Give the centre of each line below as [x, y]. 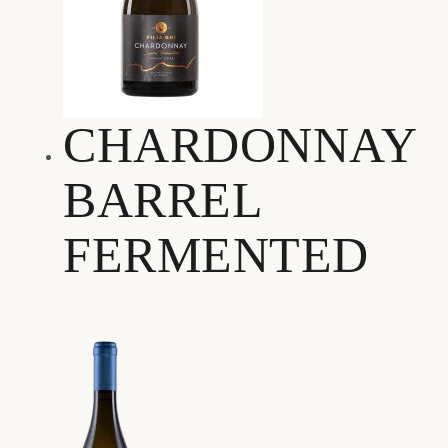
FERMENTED [216, 256]
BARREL [162, 201]
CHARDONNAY [239, 146]
